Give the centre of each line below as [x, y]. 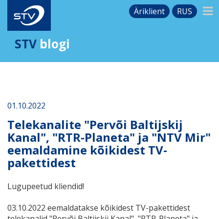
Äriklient [150, 11]
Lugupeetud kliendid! [46, 186]
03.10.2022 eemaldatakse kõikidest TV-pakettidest [99, 208]
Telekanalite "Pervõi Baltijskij [95, 124]
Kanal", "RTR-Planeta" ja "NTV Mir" [109, 137]
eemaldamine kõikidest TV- [87, 150]
